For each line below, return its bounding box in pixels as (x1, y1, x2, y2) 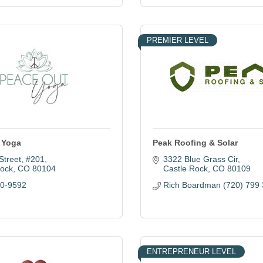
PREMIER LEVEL (147, 36, 208, 45)
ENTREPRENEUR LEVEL (147, 247, 236, 256)
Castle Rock (163, 164, 208, 173)
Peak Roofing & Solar (153, 138, 238, 147)
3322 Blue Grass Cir (163, 154, 238, 164)
